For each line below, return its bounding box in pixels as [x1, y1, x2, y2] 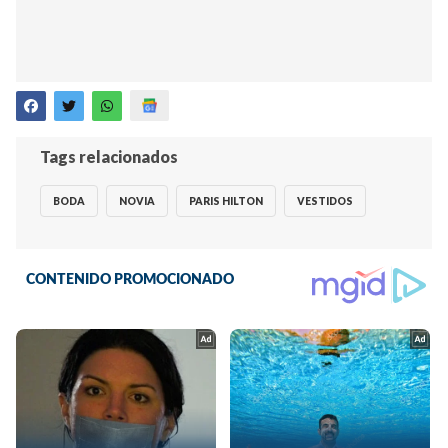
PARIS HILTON [189, 194, 263, 207]
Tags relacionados [40, 147, 178, 167]
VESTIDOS [297, 194, 353, 207]
